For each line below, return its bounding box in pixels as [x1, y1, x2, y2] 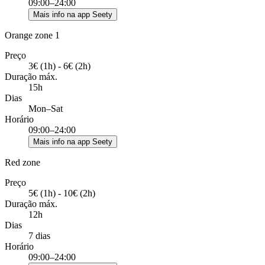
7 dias [28, 231, 50, 241]
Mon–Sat [28, 104, 63, 114]
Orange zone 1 [5, 30, 60, 41]
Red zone [5, 157, 40, 168]
